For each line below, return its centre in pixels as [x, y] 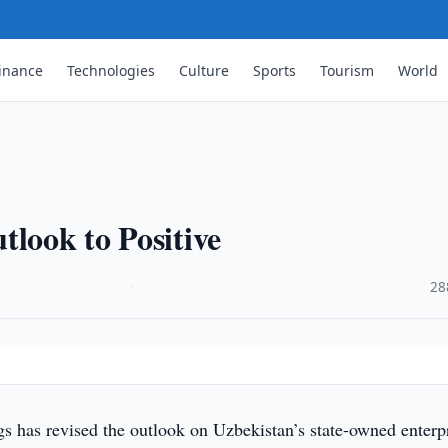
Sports [275, 70]
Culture [204, 70]
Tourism [347, 70]
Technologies [111, 70]
